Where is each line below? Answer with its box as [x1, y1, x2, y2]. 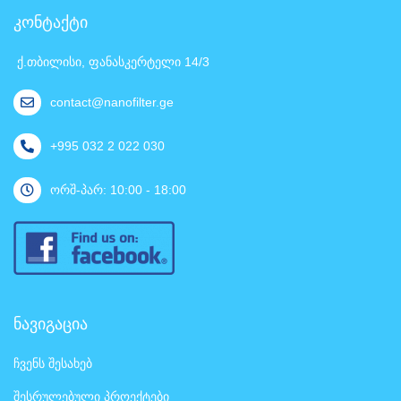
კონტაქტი [13, 13, 88, 31]
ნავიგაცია [13, 314, 88, 333]
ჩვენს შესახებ [13, 355, 92, 371]
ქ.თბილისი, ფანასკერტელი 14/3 [13, 54, 209, 69]
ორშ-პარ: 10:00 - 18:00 [49, 183, 186, 198]
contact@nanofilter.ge [49, 95, 174, 110]
